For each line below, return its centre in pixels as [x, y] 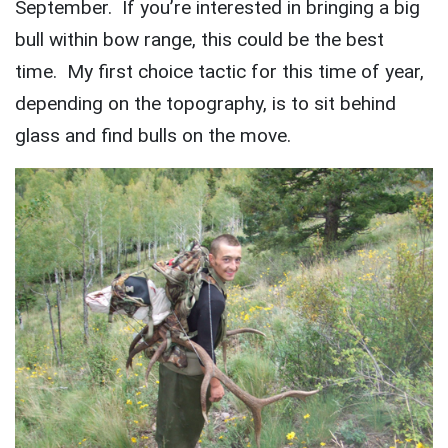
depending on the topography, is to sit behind [205, 103]
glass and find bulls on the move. [153, 135]
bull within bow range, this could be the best [199, 39]
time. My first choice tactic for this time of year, [219, 71]
